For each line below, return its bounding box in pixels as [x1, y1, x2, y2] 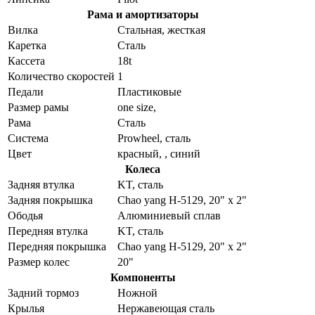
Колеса [125, 162, 160, 175]
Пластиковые [117, 85, 181, 98]
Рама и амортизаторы [86, 8, 199, 20]
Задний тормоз [8, 286, 79, 299]
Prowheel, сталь [117, 131, 191, 144]
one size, [117, 101, 156, 113]
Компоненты [110, 271, 176, 283]
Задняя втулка [8, 178, 75, 191]
